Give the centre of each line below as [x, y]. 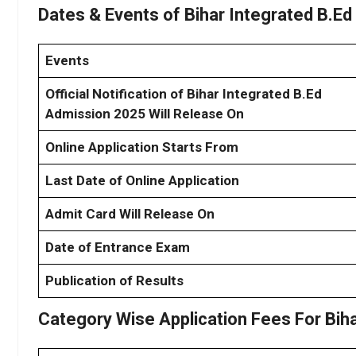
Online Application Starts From [142, 147]
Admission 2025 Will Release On [145, 113]
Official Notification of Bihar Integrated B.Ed [184, 93]
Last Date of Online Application [142, 180]
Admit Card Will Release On [130, 213]
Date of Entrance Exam [118, 247]
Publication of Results [114, 280]
